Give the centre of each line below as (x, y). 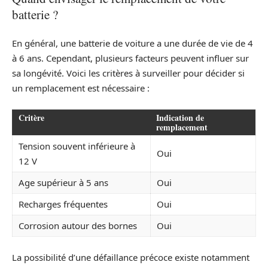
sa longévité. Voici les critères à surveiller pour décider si (128, 73)
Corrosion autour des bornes (78, 225)
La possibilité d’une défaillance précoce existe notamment (131, 258)
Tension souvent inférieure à (77, 146)
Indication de (180, 117)
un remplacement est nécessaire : (81, 88)
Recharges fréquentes (63, 204)
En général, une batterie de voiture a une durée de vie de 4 (133, 43)
